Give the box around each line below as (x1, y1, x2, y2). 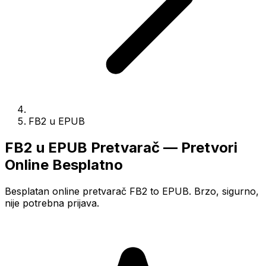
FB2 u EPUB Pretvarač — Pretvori (5, 138, 237, 156)
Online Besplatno (5, 156, 123, 173)
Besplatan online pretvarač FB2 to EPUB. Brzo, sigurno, (5, 185, 259, 197)
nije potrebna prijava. (5, 197, 99, 209)
